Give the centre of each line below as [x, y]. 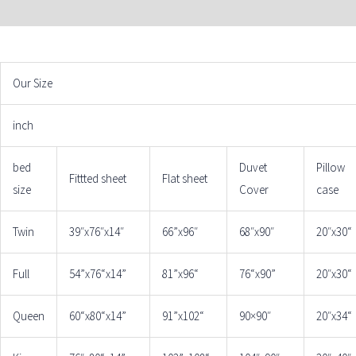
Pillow [331, 168]
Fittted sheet [98, 179]
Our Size [33, 83]
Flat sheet [185, 179]
